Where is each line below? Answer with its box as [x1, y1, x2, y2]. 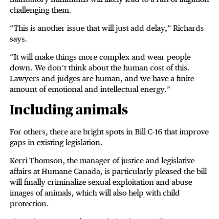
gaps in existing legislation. [10, 138, 103, 148]
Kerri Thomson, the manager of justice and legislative [10, 156, 195, 166]
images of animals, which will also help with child [10, 188, 180, 198]
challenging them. [10, 5, 71, 15]
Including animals [10, 104, 128, 118]
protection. [10, 199, 49, 209]
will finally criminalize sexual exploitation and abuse [10, 177, 192, 187]
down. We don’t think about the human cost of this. [10, 63, 190, 73]
